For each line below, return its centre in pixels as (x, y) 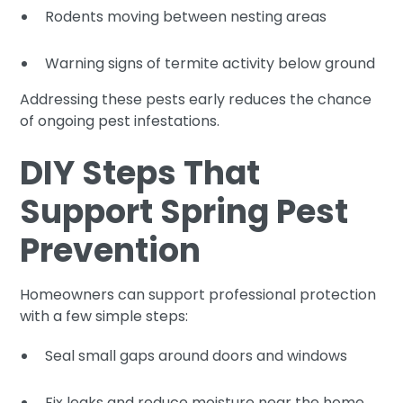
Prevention (111, 250)
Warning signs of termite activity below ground (210, 63)
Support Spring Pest (184, 211)
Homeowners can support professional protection (198, 294)
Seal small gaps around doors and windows (197, 355)
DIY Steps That (140, 173)
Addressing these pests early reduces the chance (196, 99)
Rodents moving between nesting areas (186, 16)
